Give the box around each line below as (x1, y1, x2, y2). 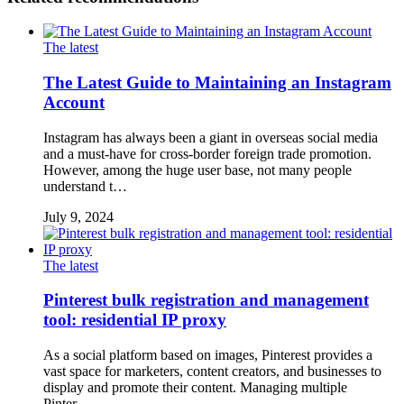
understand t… (43, 178, 127, 194)
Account (43, 92, 105, 112)
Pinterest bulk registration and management (43, 290, 369, 310)
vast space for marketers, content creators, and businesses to (43, 363, 381, 380)
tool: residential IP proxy (43, 310, 226, 330)
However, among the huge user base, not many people (43, 161, 352, 178)
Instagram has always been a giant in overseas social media (43, 129, 378, 145)
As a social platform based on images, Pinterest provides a (43, 347, 372, 363)
